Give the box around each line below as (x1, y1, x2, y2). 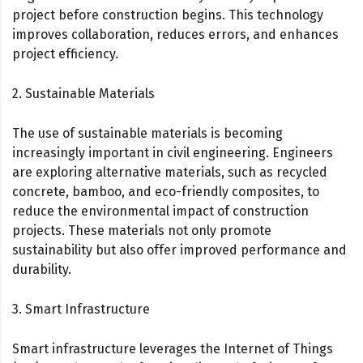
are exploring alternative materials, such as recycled (12, 164, 327, 180)
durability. (12, 261, 71, 277)
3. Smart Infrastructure (12, 301, 150, 317)
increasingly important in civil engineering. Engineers (12, 144, 333, 160)
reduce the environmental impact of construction (12, 203, 309, 219)
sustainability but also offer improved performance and (12, 241, 347, 258)
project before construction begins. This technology (12, 6, 323, 23)
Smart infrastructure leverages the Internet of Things (12, 340, 333, 357)
